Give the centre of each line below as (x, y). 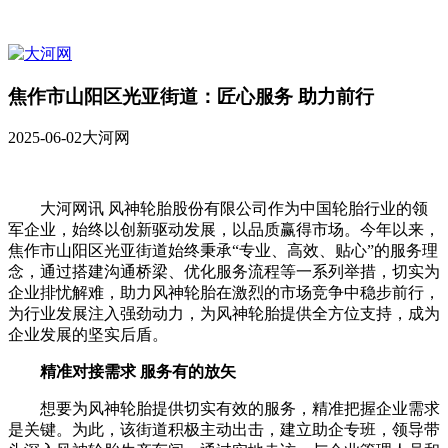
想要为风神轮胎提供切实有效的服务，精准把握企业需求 (240, 409)
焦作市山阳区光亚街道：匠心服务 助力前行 (191, 96)
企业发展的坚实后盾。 (88, 335)
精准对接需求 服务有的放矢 (138, 372)
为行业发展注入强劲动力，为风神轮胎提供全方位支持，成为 (224, 314)
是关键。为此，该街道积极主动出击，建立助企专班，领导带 (224, 430)
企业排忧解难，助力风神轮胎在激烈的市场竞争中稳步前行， (224, 293)
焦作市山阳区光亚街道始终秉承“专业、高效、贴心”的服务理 (223, 251)
